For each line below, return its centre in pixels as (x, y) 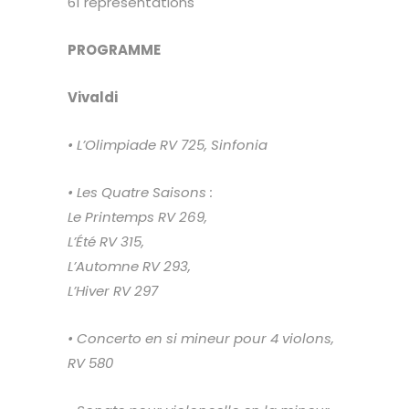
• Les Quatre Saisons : (140, 193)
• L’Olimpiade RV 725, (139, 145)
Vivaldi (93, 98)
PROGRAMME (114, 50)
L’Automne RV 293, (129, 267)
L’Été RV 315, (106, 242)
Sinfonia (239, 145)
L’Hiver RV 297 (113, 291)
